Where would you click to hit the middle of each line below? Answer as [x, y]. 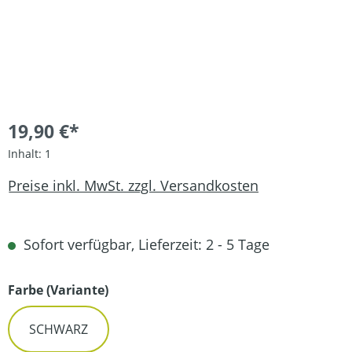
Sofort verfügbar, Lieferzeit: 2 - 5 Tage [145, 244]
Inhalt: [26, 154]
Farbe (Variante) [58, 290]
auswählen [144, 289]
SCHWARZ [59, 329]
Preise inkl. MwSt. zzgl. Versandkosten [133, 185]
